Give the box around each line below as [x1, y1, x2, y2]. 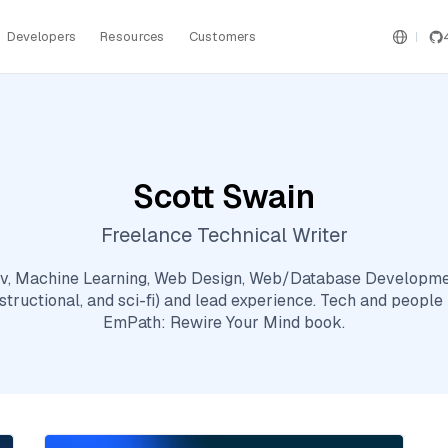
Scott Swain [133, 176, 315, 217]
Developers [6, 27, 77, 45]
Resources [100, 27, 165, 45]
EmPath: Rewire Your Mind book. [103, 312, 345, 333]
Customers [188, 27, 256, 45]
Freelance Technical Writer [100, 222, 348, 248]
